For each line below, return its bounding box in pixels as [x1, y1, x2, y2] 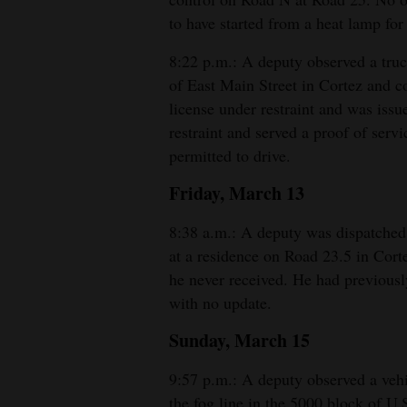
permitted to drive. [169, 144, 291, 167]
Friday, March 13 [169, 180, 304, 207]
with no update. [169, 292, 272, 314]
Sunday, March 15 [169, 327, 310, 354]
